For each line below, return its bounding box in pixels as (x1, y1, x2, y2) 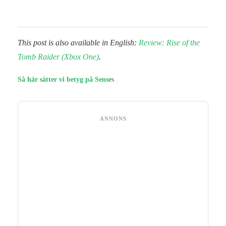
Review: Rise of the (139, 38, 200, 47)
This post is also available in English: (18, 38, 139, 47)
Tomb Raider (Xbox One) (18, 52, 99, 62)
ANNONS (99, 116, 127, 122)
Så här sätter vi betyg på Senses (18, 76, 114, 84)
